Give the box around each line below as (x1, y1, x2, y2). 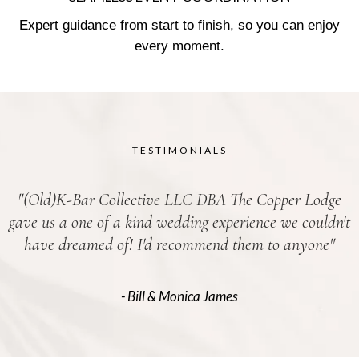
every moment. (135, 38, 224, 54)
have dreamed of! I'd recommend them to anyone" (24, 233, 335, 255)
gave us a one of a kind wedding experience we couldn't (9, 211, 350, 232)
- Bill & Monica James (121, 287, 238, 305)
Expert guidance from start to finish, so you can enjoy (19, 17, 340, 33)
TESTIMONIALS (131, 143, 228, 156)
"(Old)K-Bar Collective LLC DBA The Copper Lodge (18, 188, 341, 210)
